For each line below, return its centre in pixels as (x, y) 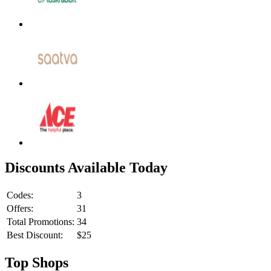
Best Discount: (35, 235)
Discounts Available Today (86, 168)
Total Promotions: (41, 222)
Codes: (20, 195)
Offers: (20, 209)
